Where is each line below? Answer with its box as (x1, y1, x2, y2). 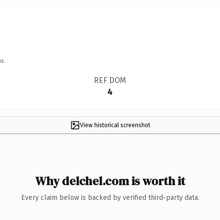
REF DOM (93, 75, 126, 85)
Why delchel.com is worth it (35, 172, 185, 189)
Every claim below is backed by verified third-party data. (21, 193, 199, 202)
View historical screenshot (80, 121, 150, 129)
